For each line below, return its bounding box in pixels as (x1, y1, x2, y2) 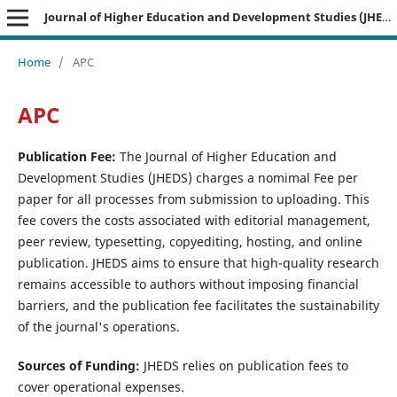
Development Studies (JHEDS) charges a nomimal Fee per (17, 168, 358, 186)
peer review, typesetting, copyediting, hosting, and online (17, 232, 362, 250)
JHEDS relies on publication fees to (139, 356, 348, 374)
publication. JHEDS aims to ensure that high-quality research (17, 253, 379, 271)
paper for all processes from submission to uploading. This (17, 190, 370, 207)
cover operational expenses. (17, 378, 184, 395)
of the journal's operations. (17, 317, 180, 335)
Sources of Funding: (17, 356, 140, 374)
